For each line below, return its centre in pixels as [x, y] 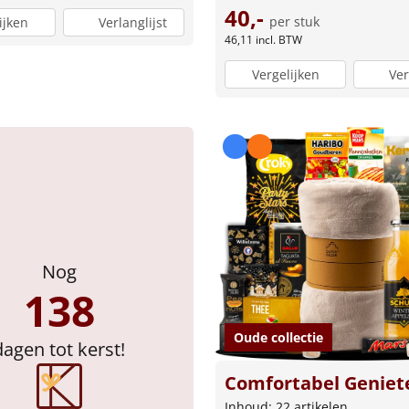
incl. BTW [279, 39]
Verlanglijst [132, 22]
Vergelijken [285, 75]
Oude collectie [278, 337]
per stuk [294, 21]
